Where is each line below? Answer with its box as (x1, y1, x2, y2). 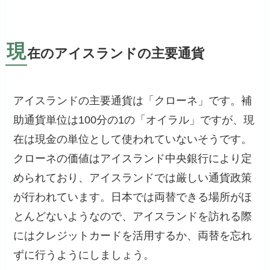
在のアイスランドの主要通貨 (27, 46, 204, 61)
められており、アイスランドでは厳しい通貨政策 (13, 172, 253, 184)
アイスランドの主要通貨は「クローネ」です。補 (13, 95, 253, 107)
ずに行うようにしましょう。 (13, 249, 155, 262)
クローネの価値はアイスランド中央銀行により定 (13, 152, 253, 165)
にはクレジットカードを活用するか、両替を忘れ (13, 230, 253, 242)
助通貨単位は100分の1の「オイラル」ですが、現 (13, 114, 255, 127)
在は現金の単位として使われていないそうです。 (13, 133, 253, 146)
